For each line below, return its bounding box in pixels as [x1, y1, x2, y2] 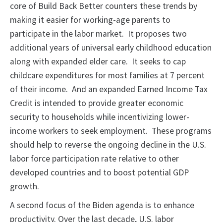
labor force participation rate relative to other [10, 153, 179, 165]
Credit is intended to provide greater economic [10, 98, 183, 109]
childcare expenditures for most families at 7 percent [10, 70, 205, 81]
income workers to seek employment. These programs [10, 125, 212, 137]
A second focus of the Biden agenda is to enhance [10, 200, 194, 211]
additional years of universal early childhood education [10, 42, 212, 54]
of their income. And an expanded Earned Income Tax [10, 84, 208, 95]
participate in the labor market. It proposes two [10, 28, 187, 40]
